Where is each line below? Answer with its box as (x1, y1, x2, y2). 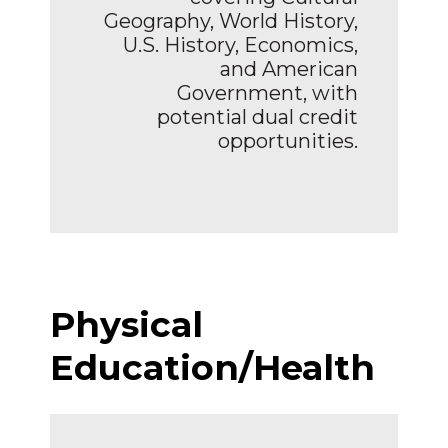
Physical (50, 302, 203, 346)
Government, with (177, 80, 358, 105)
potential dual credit (157, 104, 358, 129)
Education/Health (50, 345, 375, 389)
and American (220, 56, 358, 81)
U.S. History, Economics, (123, 32, 358, 57)
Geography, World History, (104, 8, 358, 33)
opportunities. (218, 128, 358, 153)
